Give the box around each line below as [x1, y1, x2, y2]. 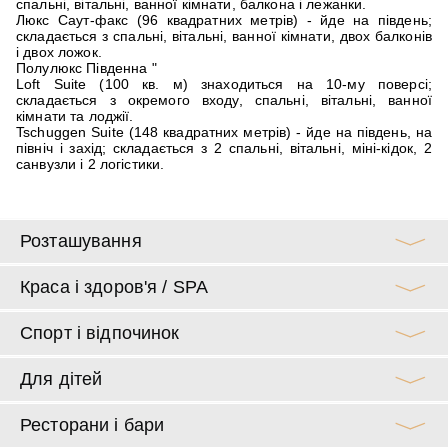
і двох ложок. [16, 43, 102, 60]
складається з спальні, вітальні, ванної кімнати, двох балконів [16, 27, 432, 44]
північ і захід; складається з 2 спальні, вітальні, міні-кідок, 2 [16, 139, 432, 156]
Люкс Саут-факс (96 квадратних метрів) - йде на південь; [16, 11, 432, 28]
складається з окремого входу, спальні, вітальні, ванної [16, 91, 432, 108]
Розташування [20, 230, 142, 251]
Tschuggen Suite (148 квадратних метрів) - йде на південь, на [16, 123, 432, 140]
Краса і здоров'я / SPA [20, 276, 209, 297]
